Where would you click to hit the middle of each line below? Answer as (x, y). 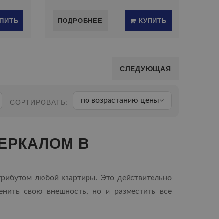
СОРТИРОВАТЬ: (39, 102)
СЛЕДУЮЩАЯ (145, 68)
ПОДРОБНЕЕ (80, 20)
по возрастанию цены (120, 100)
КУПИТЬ (151, 20)
